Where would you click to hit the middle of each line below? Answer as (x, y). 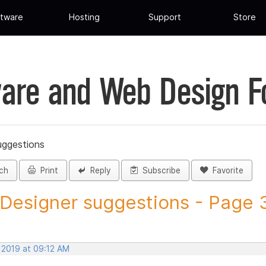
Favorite (226, 171)
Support (164, 17)
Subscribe (159, 171)
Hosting (85, 17)
